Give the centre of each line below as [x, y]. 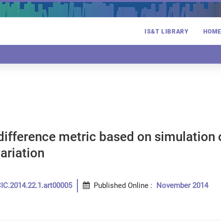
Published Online [121, 185]
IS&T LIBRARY [167, 32]
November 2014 [182, 185]
